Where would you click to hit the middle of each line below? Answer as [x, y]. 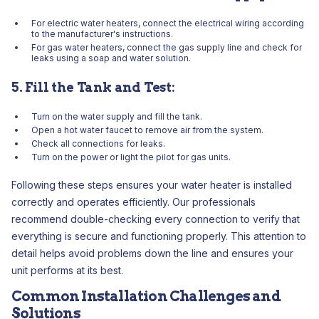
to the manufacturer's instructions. [102, 34]
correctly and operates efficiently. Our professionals [134, 202]
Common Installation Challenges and [146, 296]
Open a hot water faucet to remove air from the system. [147, 130]
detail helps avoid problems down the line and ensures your [152, 253]
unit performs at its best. [67, 270]
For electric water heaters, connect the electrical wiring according [168, 23]
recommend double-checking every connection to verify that [156, 219]
